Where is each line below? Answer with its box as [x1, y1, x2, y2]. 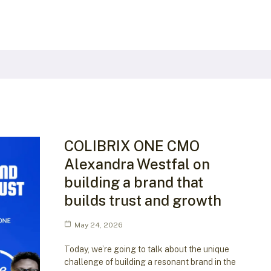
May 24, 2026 [74, 220, 123, 229]
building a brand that [64, 173, 203, 191]
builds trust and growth [64, 191, 221, 209]
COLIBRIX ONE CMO [64, 137, 200, 154]
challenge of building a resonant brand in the [64, 256, 236, 267]
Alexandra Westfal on [64, 155, 210, 172]
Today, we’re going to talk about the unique [64, 244, 229, 254]
